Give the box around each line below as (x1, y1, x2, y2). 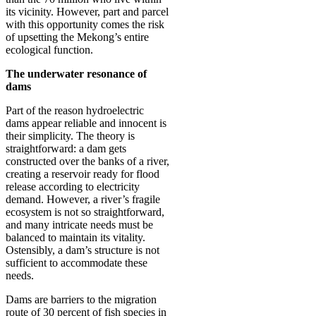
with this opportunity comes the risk (6, 18, 164, 30)
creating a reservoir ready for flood (6, 167, 159, 180)
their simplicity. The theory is (6, 129, 135, 142)
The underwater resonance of (6, 67, 147, 80)
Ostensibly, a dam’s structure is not (6, 243, 159, 256)
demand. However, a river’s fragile (6, 193, 160, 205)
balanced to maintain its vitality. (6, 231, 145, 243)
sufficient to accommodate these (6, 256, 147, 269)
